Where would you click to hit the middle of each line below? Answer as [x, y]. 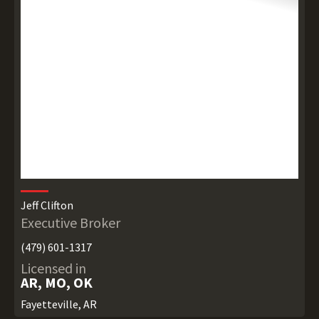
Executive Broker [70, 222]
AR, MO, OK [56, 282]
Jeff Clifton [47, 205]
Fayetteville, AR [58, 304]
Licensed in [53, 268]
